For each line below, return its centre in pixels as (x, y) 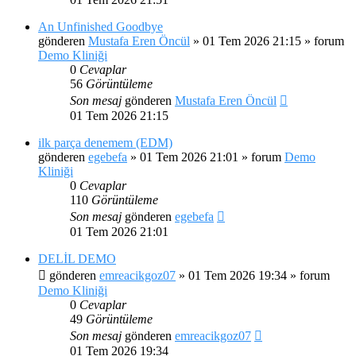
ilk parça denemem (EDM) (105, 142)
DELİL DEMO (77, 258)
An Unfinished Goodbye (101, 26)
